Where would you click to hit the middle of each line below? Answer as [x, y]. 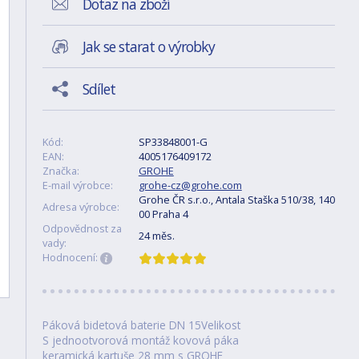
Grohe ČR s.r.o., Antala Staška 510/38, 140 [236, 200]
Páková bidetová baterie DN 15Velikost [141, 325]
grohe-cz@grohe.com [190, 185]
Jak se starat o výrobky [148, 46]
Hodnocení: [71, 257]
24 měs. [156, 236]
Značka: [61, 171]
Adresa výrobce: [81, 207]
